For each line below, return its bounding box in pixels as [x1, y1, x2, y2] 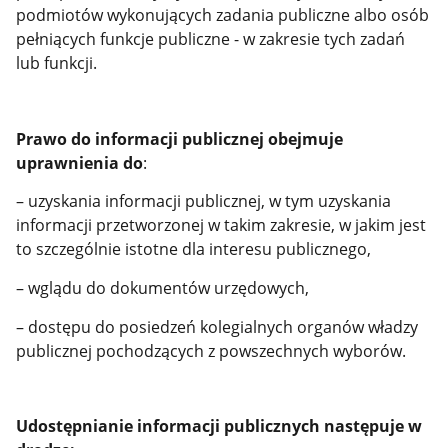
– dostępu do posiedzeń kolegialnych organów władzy [16, 315, 419, 338]
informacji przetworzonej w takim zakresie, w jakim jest [16, 214, 427, 237]
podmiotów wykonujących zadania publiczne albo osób [16, 4, 430, 27]
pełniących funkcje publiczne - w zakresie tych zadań [16, 28, 406, 51]
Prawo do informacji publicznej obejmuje [16, 127, 344, 150]
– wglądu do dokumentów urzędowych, [16, 276, 310, 299]
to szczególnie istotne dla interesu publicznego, [16, 238, 372, 261]
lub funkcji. [16, 52, 98, 75]
